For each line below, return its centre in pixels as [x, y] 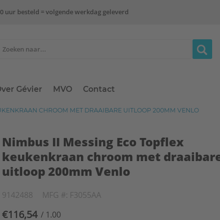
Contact [99, 89]
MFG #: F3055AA [72, 195]
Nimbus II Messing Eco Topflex [93, 141]
